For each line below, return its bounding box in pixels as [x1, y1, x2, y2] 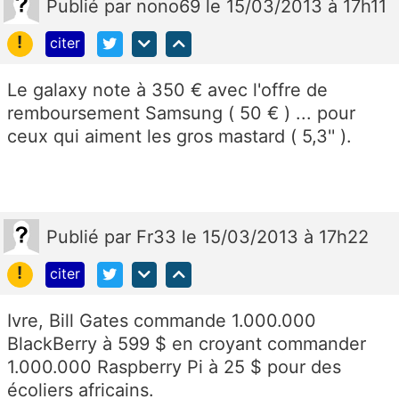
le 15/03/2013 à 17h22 [182, 225, 369, 248]
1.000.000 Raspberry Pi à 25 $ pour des [7, 355, 341, 378]
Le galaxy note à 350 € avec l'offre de [7, 78, 328, 101]
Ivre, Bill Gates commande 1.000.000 [7, 309, 316, 331]
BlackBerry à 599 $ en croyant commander [7, 332, 366, 354]
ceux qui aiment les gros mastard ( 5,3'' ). [7, 125, 352, 147]
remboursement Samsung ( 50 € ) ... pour [7, 102, 355, 124]
